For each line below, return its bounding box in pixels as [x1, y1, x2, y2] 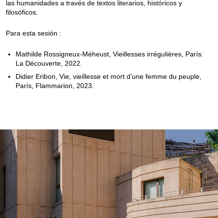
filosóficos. [6, 8, 38, 16]
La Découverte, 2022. [16, 59, 82, 67]
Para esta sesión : [6, 29, 61, 37]
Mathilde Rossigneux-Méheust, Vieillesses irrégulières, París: [16, 50, 203, 58]
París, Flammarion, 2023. [16, 81, 94, 90]
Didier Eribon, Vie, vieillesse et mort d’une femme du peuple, [16, 72, 201, 80]
